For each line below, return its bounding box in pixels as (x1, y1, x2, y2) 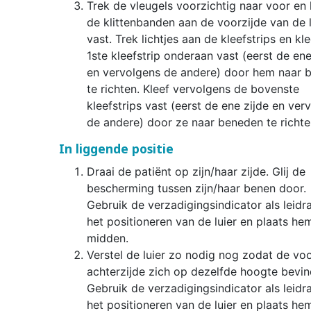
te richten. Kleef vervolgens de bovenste (86, 82, 299, 96)
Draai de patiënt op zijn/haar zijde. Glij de (86, 165, 305, 179)
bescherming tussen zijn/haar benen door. (86, 181, 306, 196)
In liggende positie (58, 140, 174, 158)
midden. (86, 231, 128, 246)
